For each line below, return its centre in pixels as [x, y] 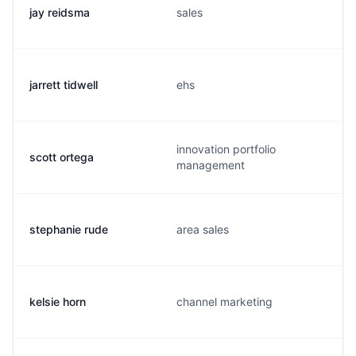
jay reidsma [60, 12]
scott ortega [62, 157]
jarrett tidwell [64, 85]
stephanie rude [69, 229]
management [211, 165]
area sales [203, 229]
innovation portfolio [226, 149]
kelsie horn [58, 302]
